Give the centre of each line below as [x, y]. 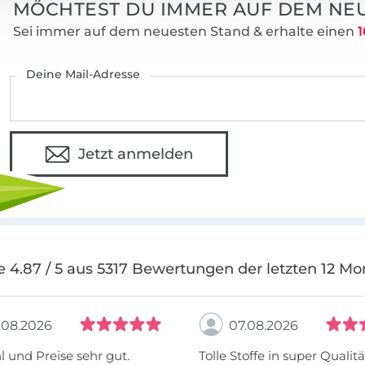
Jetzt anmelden [136, 154]
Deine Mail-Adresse [84, 75]
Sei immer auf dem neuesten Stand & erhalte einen [185, 32]
